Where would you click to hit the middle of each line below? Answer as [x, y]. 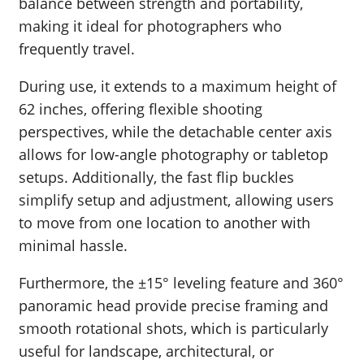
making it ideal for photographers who [150, 26]
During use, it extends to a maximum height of [178, 87]
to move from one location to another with [165, 223]
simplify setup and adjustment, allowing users [176, 200]
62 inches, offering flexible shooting [141, 109]
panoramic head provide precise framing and [173, 306]
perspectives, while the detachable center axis [175, 132]
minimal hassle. [73, 246]
